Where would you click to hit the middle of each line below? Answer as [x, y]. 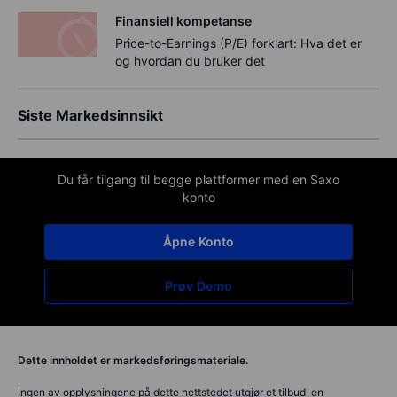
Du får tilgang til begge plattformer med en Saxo [198, 179]
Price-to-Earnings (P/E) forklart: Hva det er [238, 43]
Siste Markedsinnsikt [90, 115]
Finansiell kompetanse [183, 20]
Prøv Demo [198, 285]
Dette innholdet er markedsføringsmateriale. [133, 360]
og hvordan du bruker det [190, 60]
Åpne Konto [198, 241]
